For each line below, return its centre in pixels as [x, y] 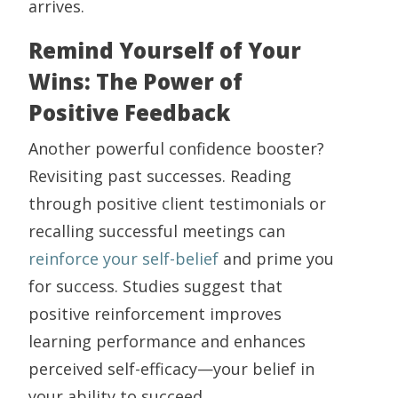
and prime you [279, 259]
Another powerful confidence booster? [176, 149]
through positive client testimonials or [177, 204]
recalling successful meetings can [157, 231]
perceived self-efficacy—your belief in [171, 369]
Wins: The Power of [135, 82]
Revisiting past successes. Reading [160, 176]
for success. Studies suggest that [155, 287]
